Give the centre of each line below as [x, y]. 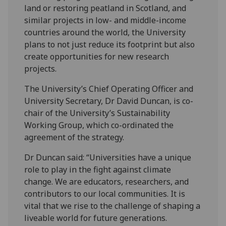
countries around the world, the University [105, 32]
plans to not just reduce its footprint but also [110, 44]
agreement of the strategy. [74, 137]
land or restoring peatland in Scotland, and [105, 8]
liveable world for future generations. [96, 218]
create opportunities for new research [97, 56]
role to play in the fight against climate [98, 169]
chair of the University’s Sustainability [97, 113]
